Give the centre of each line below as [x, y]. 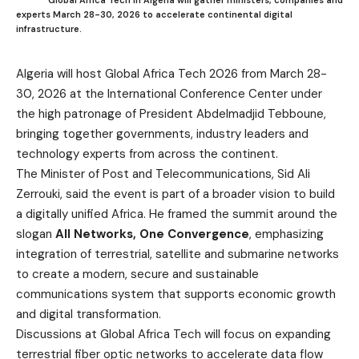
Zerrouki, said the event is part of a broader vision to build [175, 194]
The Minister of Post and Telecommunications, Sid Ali [163, 173]
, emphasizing [286, 234]
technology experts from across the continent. [147, 153]
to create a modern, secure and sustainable [137, 274]
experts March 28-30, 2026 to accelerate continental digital [154, 14]
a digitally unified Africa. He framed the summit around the [177, 214]
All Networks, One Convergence [152, 234]
